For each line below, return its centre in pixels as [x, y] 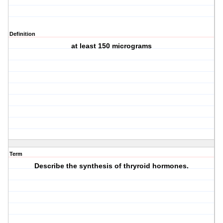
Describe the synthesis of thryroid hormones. [112, 166]
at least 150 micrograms [112, 46]
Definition [22, 34]
